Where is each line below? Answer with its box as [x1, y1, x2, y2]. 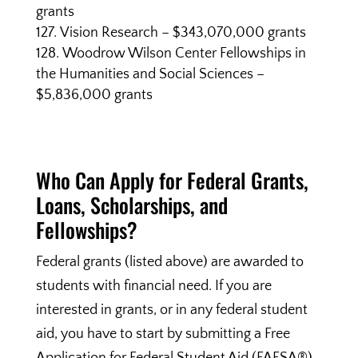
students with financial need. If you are [35, 278, 272, 294]
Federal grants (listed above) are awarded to [35, 254, 304, 270]
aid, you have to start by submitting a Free [35, 326, 290, 342]
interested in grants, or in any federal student [35, 302, 308, 318]
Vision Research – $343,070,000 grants [59, 25, 306, 41]
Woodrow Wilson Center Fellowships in [62, 46, 306, 62]
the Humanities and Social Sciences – [35, 66, 265, 82]
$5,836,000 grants [35, 87, 153, 103]
